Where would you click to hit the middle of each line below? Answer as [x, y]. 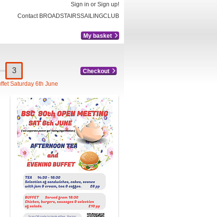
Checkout [96, 71]
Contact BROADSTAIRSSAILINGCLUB [68, 16]
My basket [98, 36]
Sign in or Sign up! [95, 4]
